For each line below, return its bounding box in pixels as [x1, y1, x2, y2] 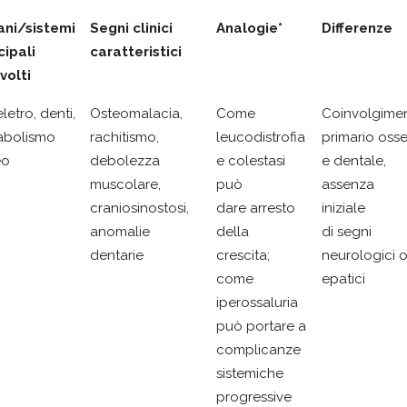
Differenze [322, 19, 392, 36]
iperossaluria [216, 293, 298, 311]
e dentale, [322, 152, 386, 169]
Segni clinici [90, 19, 173, 36]
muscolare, [90, 175, 161, 193]
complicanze [216, 341, 301, 358]
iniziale [322, 199, 365, 216]
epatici [322, 270, 365, 287]
